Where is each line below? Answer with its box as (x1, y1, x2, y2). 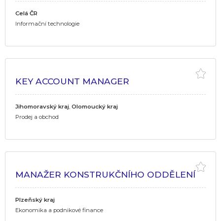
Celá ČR (15, 9, 37, 17)
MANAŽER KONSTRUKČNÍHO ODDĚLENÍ (15, 169, 195, 180)
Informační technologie (15, 20, 79, 27)
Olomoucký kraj (72, 103, 118, 110)
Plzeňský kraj (15, 196, 55, 203)
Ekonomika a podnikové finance (15, 206, 103, 214)
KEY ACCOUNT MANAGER (15, 75, 129, 86)
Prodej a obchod (15, 113, 59, 120)
